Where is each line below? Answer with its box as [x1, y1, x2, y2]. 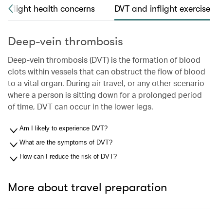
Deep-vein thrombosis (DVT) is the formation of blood [8, 54, 200, 65]
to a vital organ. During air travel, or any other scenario [8, 78, 204, 88]
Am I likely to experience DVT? [19, 125, 108, 132]
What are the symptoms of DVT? [19, 139, 112, 146]
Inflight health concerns [3, 4, 95, 14]
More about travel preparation [8, 181, 167, 194]
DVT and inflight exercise [114, 4, 210, 14]
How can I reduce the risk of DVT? [19, 153, 117, 160]
